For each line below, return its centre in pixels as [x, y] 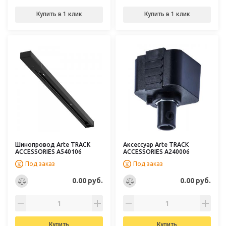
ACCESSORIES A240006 [156, 151]
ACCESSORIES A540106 [48, 151]
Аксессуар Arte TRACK [156, 144]
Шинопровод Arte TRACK [53, 144]
